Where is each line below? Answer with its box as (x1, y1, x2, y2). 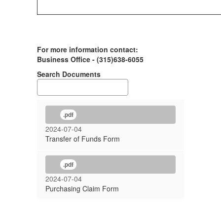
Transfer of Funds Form (45, 134, 120, 144)
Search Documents (37, 69, 101, 79)
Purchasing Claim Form (45, 184, 119, 193)
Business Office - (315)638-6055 (37, 54, 144, 64)
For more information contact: (37, 44, 138, 54)
